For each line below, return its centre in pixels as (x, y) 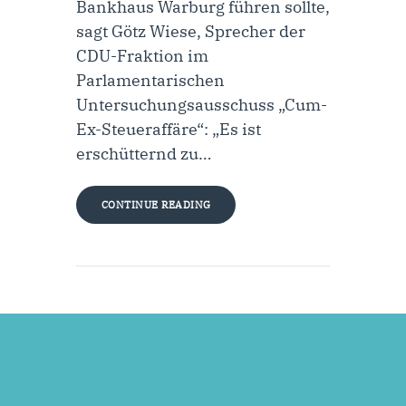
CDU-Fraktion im (142, 56)
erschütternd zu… (144, 154)
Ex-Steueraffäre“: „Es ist (169, 130)
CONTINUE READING (156, 205)
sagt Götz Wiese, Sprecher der (191, 32)
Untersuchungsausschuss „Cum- (202, 105)
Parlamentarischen (150, 81)
